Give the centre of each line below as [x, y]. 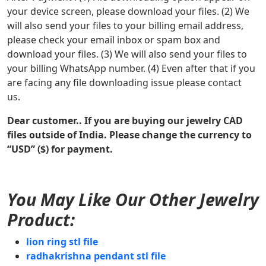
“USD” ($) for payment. [60, 149]
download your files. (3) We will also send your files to [127, 54]
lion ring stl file [62, 241]
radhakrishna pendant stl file [97, 256]
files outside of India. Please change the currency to [129, 134]
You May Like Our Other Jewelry [133, 199]
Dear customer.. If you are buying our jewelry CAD [125, 120]
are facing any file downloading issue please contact [124, 82]
